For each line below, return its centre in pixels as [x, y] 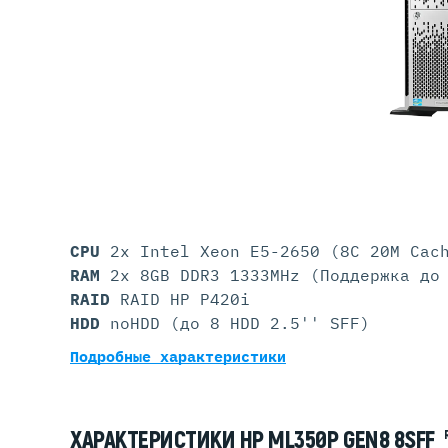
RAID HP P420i [185, 299]
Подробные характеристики [178, 356]
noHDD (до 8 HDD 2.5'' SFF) [240, 323]
